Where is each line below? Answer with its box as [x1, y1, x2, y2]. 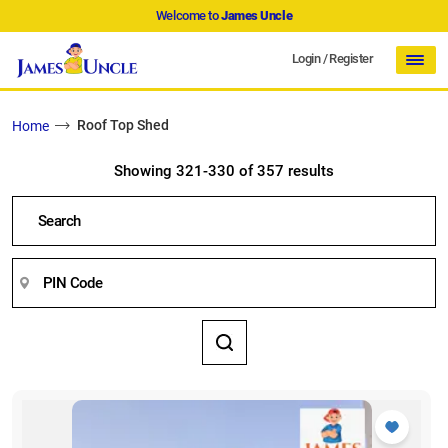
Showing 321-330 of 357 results [114, 162, 334, 181]
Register [329, 50, 373, 66]
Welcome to [155, 8, 221, 23]
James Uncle [221, 8, 293, 23]
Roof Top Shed [77, 117, 169, 134]
